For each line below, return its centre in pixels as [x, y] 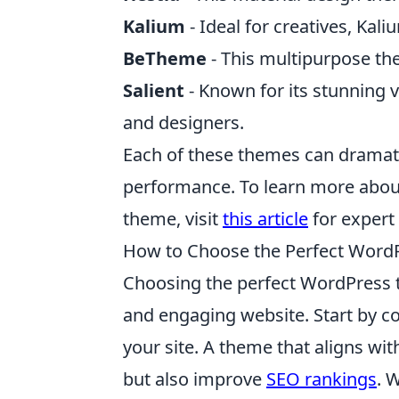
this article [265, 219]
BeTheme [165, 58]
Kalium [154, 26]
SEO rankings [322, 379]
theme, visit [173, 219]
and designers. [183, 122]
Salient [154, 90]
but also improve [195, 379]
